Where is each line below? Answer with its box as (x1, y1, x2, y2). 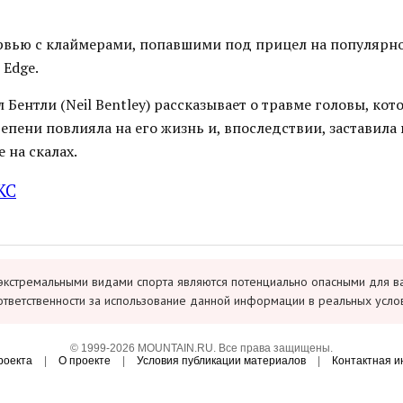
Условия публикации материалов (136, 354, 306, 367)
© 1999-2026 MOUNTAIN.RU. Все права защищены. (70, 342, 333, 354)
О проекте (58, 354, 111, 367)
